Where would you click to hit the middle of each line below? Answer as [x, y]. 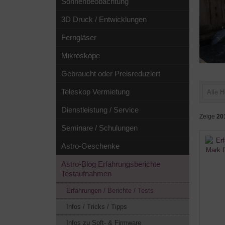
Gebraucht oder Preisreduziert [111, 74]
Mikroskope [81, 55]
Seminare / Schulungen [99, 128]
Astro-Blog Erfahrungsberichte [111, 164]
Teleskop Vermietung [95, 92]
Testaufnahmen [86, 174]
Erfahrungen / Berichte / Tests [110, 191]
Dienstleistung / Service [100, 110]
